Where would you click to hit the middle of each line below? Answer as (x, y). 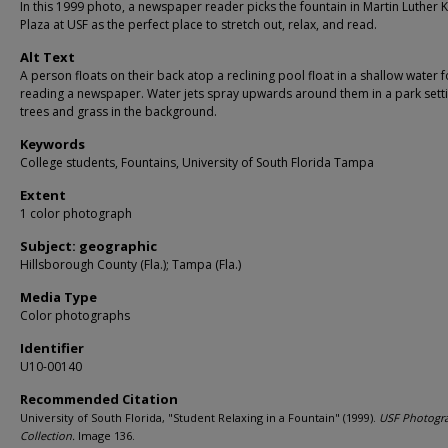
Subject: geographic (88, 246)
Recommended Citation (99, 399)
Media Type (58, 297)
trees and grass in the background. (118, 111)
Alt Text (47, 57)
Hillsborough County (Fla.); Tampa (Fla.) (130, 264)
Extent (43, 195)
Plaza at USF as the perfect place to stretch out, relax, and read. (198, 24)
